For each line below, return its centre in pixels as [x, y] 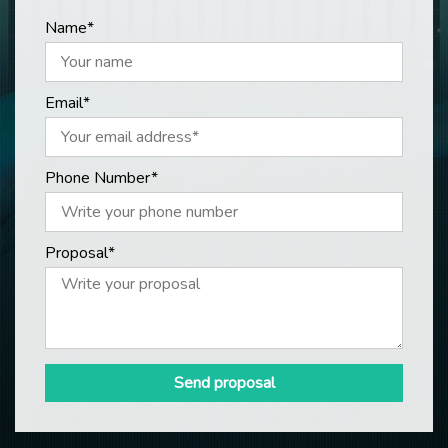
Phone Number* [101, 178]
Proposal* [80, 253]
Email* [67, 103]
